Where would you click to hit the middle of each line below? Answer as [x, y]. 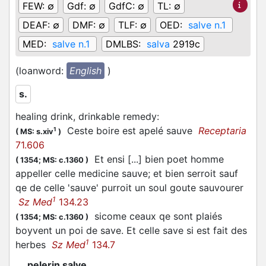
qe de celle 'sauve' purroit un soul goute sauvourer [129, 188]
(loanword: [41, 71]
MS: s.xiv [37, 132]
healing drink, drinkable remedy [86, 116]
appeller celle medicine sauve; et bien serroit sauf [127, 173]
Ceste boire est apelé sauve [130, 131]
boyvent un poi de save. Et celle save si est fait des [131, 230]
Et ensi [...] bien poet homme [156, 159]
